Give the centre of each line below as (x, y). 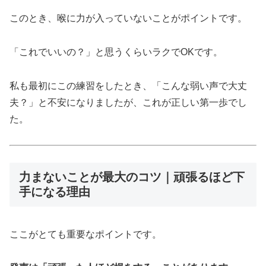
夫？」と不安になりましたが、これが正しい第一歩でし (128, 102)
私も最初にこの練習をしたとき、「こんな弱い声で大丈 (128, 85)
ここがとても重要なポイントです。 (85, 234)
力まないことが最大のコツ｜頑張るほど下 (132, 177)
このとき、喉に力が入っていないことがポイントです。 (128, 18)
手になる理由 (55, 192)
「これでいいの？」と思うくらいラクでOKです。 (116, 52)
